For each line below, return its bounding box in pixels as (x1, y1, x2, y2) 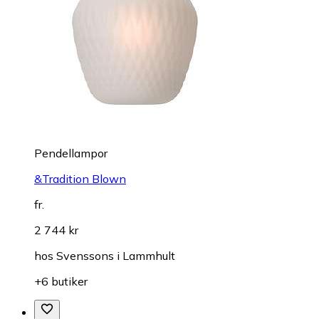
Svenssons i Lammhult (56, 249, 175, 263)
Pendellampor (34, 146, 108, 161)
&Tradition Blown (34, 172, 126, 187)
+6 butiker (34, 274, 88, 289)
